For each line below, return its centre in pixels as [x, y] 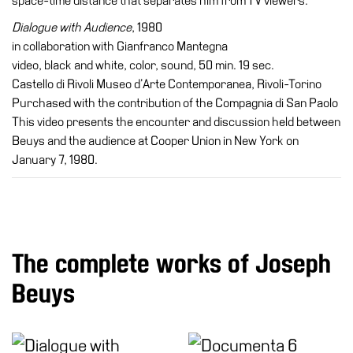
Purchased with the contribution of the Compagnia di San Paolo [175, 103]
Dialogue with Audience [72, 27]
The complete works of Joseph [171, 264]
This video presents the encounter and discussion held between [176, 122]
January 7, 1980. [55, 160]
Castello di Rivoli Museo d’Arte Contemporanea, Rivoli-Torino [167, 84]
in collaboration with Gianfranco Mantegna [120, 46]
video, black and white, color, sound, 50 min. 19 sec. [143, 65]
